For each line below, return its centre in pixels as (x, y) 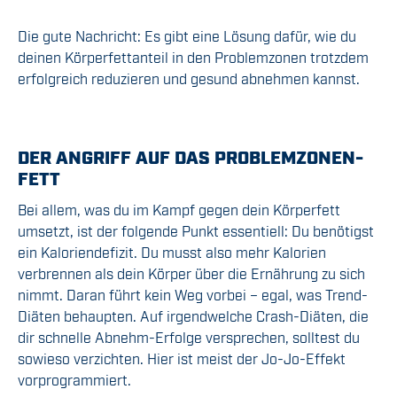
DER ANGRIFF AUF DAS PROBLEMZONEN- (191, 156)
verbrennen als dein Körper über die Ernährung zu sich (191, 273)
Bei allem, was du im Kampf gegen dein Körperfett (179, 210)
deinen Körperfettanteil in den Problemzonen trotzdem (193, 57)
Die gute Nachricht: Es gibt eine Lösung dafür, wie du (187, 36)
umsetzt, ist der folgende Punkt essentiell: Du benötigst (196, 231)
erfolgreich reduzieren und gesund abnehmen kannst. (189, 78)
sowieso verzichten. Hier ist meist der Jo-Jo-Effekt (182, 358)
